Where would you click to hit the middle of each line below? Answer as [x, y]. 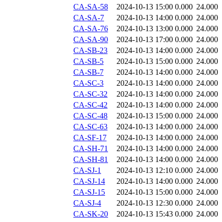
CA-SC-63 [90, 127]
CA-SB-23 [90, 51]
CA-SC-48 [90, 116]
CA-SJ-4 [87, 203]
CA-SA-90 [91, 40]
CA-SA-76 [91, 29]
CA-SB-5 [88, 61]
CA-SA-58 [91, 7]
